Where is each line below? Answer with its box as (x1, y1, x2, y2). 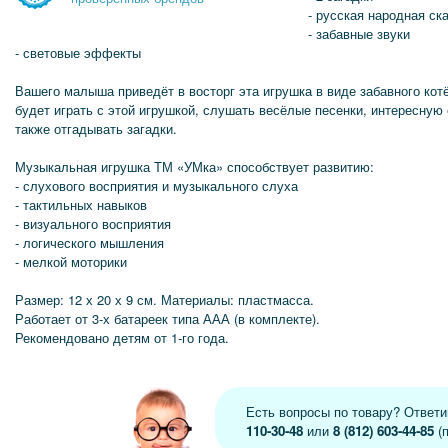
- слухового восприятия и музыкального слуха (15, 176, 298, 195)
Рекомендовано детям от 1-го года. (15, 328, 229, 347)
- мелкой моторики (15, 252, 127, 271)
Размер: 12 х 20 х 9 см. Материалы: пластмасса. (15, 290, 314, 309)
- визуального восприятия (15, 214, 171, 233)
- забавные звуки (307, 24, 410, 43)
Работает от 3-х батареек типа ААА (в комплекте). (15, 309, 320, 328)
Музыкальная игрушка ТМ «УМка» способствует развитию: (15, 157, 374, 176)
